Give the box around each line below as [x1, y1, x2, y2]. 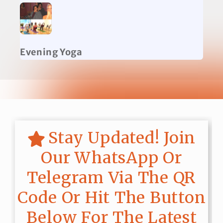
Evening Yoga [20, 46, 83, 58]
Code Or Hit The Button [17, 187, 206, 208]
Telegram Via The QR [26, 167, 197, 188]
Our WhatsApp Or [41, 147, 182, 168]
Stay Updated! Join [48, 127, 196, 148]
